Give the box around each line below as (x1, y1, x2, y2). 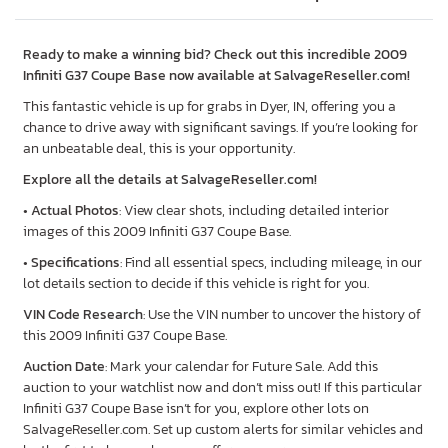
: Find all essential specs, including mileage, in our (120, 251, 422, 274)
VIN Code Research (23, 303, 143, 326)
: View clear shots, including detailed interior (119, 199, 389, 222)
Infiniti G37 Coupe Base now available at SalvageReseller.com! (23, 64, 410, 87)
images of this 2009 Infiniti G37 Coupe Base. (23, 220, 291, 243)
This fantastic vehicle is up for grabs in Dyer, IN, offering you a (23, 95, 396, 118)
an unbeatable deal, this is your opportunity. (23, 137, 295, 160)
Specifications (31, 251, 120, 274)
